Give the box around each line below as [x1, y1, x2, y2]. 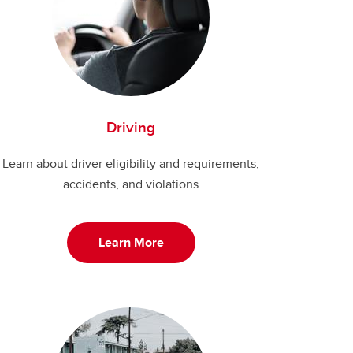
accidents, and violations [63, 175, 199, 193]
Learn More [98, 233, 164, 251]
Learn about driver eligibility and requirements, [2, 154, 259, 173]
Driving [106, 116, 155, 138]
